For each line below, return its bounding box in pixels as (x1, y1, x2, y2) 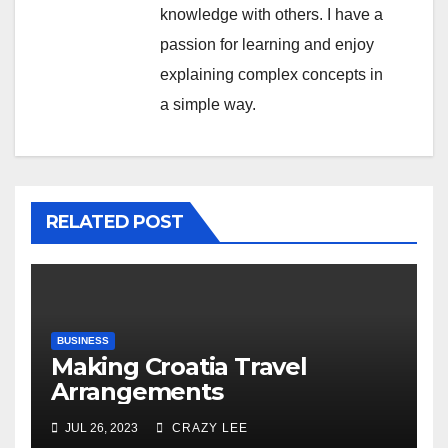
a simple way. (160, 95, 256, 113)
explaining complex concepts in (160, 65, 383, 83)
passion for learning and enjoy (160, 35, 374, 53)
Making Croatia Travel (51, 351, 307, 381)
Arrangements (51, 376, 223, 406)
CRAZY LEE (168, 420, 248, 435)
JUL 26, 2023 (62, 420, 138, 435)
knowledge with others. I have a (160, 5, 383, 23)
